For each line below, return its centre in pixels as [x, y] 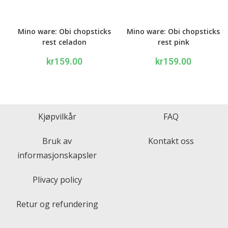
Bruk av [57, 141]
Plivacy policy [57, 179]
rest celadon [64, 42]
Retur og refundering [57, 204]
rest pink [173, 42]
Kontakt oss [171, 141]
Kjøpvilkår [57, 116]
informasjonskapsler [57, 155]
